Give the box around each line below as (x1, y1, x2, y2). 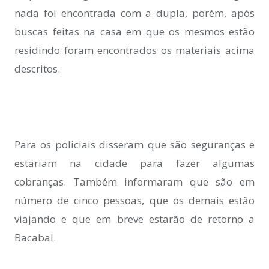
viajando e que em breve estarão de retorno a (14, 211, 255, 226)
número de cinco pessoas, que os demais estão (14, 193, 255, 207)
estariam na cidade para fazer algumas (14, 156, 255, 170)
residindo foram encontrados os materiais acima (14, 43, 255, 58)
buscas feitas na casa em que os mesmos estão (14, 25, 255, 39)
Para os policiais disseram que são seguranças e (14, 137, 255, 151)
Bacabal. (14, 230, 56, 244)
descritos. (14, 62, 60, 76)
